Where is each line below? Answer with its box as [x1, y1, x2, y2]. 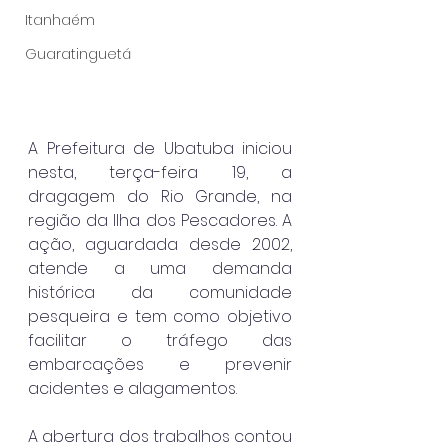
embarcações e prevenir [28, 352, 292, 376]
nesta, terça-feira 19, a [28, 160, 292, 184]
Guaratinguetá [25, 44, 131, 64]
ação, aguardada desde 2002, [28, 232, 292, 256]
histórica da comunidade [28, 280, 292, 304]
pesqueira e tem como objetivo [28, 304, 292, 328]
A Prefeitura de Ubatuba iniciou [28, 136, 292, 160]
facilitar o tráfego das [28, 328, 292, 352]
